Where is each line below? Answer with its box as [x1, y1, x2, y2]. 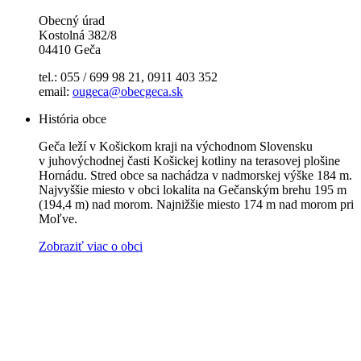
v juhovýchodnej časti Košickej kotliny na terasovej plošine [39, 154, 340, 168]
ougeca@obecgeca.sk [73, 85, 183, 99]
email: [39, 85, 73, 99]
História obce [39, 112, 106, 127]
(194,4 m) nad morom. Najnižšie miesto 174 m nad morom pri [39, 197, 354, 212]
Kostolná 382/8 [39, 28, 117, 43]
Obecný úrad [39, 14, 105, 28]
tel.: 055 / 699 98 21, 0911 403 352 [39, 70, 218, 85]
